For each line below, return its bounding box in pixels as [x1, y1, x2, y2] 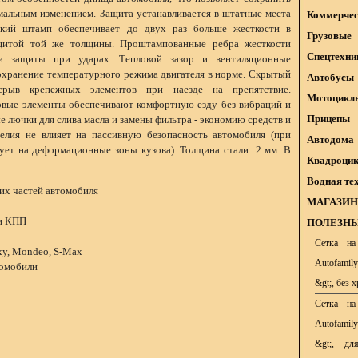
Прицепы [307, 113, 350, 125]
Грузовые [307, 30, 352, 42]
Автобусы [307, 71, 354, 84]
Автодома [307, 133, 354, 146]
